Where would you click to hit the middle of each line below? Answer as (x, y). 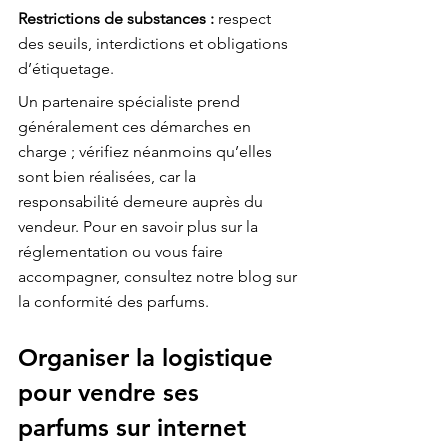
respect (244, 19)
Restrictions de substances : (116, 19)
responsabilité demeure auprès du (142, 202)
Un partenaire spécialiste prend (131, 102)
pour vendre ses (112, 393)
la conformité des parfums (111, 302)
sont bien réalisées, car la (109, 177)
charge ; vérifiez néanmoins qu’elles (147, 152)
